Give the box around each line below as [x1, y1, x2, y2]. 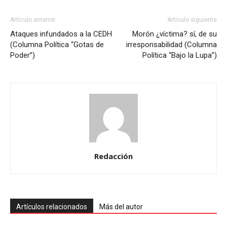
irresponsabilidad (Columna [126, 40, 217, 49]
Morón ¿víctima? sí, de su [132, 29, 217, 39]
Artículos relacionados [16, 202, 87, 211]
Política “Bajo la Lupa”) [142, 50, 217, 60]
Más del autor [99, 202, 143, 211]
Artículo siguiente [167, 16, 217, 23]
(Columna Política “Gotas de [10, 40, 104, 49]
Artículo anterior [10, 16, 55, 23]
